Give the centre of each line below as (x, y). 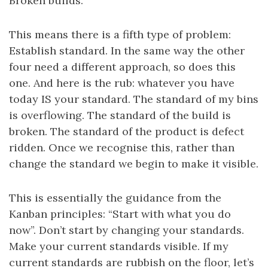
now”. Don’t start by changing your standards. (127, 230)
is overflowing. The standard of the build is (120, 115)
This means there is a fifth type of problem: (120, 35)
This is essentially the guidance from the (115, 198)
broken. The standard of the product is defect (127, 132)
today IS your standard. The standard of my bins (134, 99)
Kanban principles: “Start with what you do (120, 214)
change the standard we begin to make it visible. (134, 164)
